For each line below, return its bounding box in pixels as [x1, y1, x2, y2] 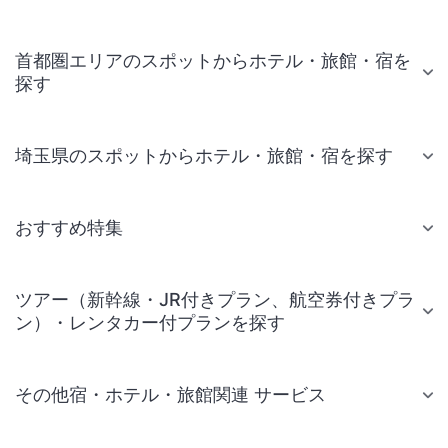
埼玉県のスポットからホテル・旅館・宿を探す [15, 145, 393, 167]
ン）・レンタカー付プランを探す [15, 312, 285, 334]
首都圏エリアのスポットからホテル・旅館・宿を [15, 50, 411, 72]
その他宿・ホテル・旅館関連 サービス [15, 384, 326, 406]
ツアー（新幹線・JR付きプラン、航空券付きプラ [15, 289, 415, 311]
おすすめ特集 [15, 217, 123, 239]
